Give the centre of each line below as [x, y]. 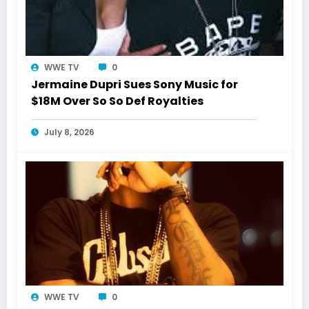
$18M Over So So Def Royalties [117, 101]
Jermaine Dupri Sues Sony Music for [134, 85]
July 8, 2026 [69, 132]
